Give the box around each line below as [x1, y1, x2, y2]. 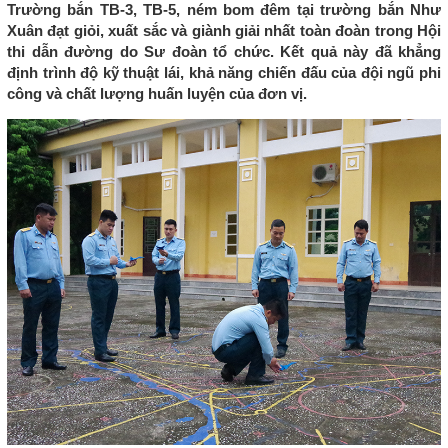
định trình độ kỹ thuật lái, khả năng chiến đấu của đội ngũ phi [7, 64, 441, 82]
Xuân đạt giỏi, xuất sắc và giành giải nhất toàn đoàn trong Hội [7, 22, 441, 40]
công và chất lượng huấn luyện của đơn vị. [7, 85, 307, 103]
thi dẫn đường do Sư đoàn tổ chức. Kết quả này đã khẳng [7, 43, 441, 61]
